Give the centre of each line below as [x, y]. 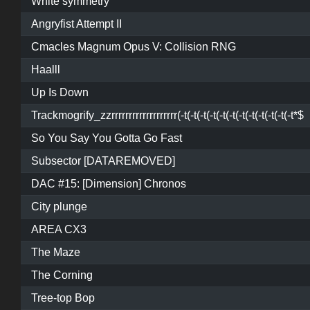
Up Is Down [60, 93]
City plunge [59, 207]
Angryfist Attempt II [76, 24]
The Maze [56, 253]
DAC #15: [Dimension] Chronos [109, 184]
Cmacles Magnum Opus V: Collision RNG [134, 47]
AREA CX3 [59, 230]
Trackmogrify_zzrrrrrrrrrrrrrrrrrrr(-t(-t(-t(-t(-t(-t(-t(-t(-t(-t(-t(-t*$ [167, 116]
